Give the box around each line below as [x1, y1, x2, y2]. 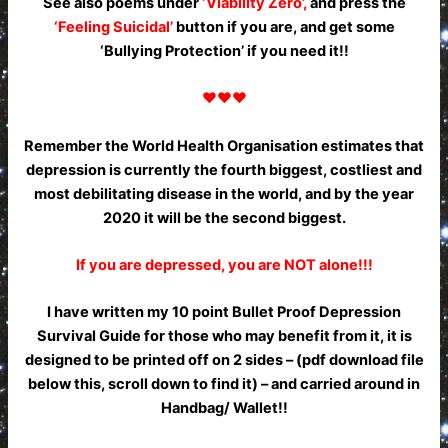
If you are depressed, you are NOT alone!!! [75, 256, 373, 275]
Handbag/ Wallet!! [160, 399, 288, 418]
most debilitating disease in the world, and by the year [34, 184, 414, 203]
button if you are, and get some [172, 18, 395, 37]
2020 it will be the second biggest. [102, 208, 346, 227]
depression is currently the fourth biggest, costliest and [26, 160, 422, 179]
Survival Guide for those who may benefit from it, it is [36, 327, 412, 346]
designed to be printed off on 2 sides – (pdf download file [24, 351, 424, 370]
